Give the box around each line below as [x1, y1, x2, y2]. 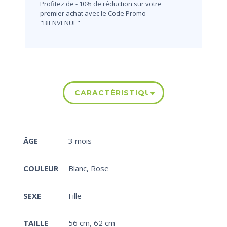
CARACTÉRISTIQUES [74, 88, 162, 97]
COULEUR [23, 163, 58, 173]
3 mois [68, 135, 92, 146]
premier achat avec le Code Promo [40, 8, 146, 18]
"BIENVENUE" [40, 18, 80, 27]
